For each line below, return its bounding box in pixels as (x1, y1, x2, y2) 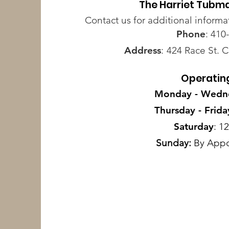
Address (124, 44, 161, 56)
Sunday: (155, 136, 191, 149)
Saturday (173, 120, 214, 132)
